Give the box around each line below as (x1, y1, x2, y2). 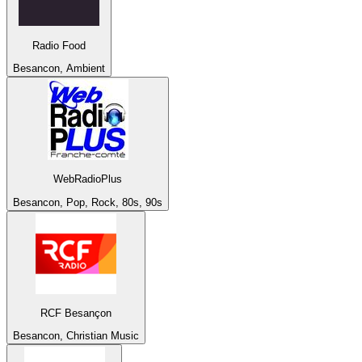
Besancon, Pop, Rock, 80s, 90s (13, 196, 162, 208)
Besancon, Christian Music (13, 330, 139, 343)
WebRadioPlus (53, 173, 122, 186)
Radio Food (32, 39, 86, 52)
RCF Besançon (40, 306, 112, 319)
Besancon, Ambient (13, 62, 105, 74)
